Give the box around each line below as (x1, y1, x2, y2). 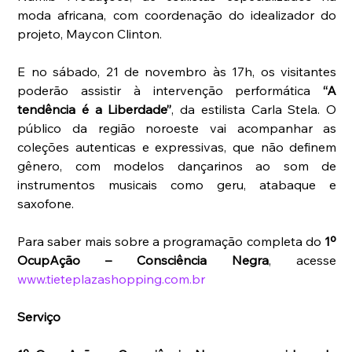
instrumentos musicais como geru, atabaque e (17, 176, 337, 192)
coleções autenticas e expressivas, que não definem (17, 138, 337, 155)
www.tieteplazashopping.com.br (17, 270, 206, 287)
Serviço (17, 308, 61, 324)
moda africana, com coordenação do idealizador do (17, 6, 337, 23)
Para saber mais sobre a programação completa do (17, 233, 325, 249)
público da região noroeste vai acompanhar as (17, 119, 337, 136)
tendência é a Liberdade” (17, 101, 172, 117)
